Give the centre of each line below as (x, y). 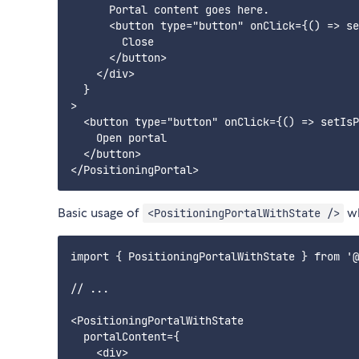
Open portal (119, 138)
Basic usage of (100, 213)
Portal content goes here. (170, 10)
